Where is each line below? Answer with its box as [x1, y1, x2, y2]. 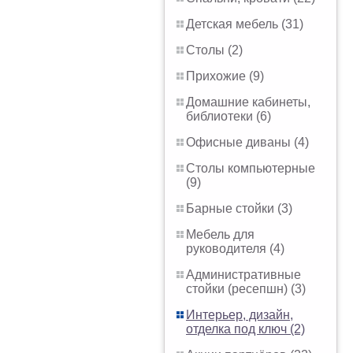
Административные [186, 268, 301, 281]
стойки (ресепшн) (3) [186, 282, 306, 295]
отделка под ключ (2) [186, 322, 305, 336]
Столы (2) [186, 43, 243, 57]
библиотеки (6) [186, 110, 271, 123]
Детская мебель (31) [186, 17, 303, 31]
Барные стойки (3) [186, 202, 292, 215]
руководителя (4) [186, 242, 284, 255]
